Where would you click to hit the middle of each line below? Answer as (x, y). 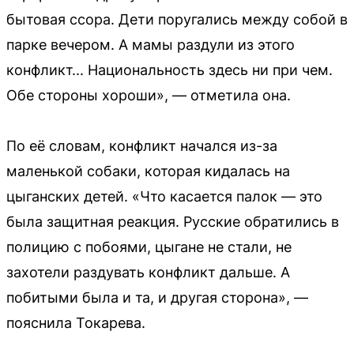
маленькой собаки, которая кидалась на (148, 171)
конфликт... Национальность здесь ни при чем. (169, 70)
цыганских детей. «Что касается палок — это (164, 196)
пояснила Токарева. (76, 322)
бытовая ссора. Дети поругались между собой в (177, 19)
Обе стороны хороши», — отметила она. (149, 95)
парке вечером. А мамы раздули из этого (151, 44)
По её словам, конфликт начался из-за (142, 145)
